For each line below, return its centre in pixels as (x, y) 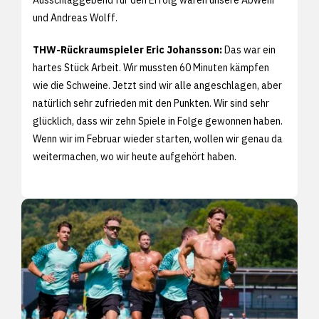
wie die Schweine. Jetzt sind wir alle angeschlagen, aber (157, 85)
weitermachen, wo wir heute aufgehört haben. (135, 156)
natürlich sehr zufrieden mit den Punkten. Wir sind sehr (151, 103)
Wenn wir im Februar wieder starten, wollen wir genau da (158, 138)
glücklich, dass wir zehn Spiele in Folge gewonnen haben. (158, 121)
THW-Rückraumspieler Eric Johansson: (127, 49)
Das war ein (249, 49)
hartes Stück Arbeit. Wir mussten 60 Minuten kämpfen (151, 67)
